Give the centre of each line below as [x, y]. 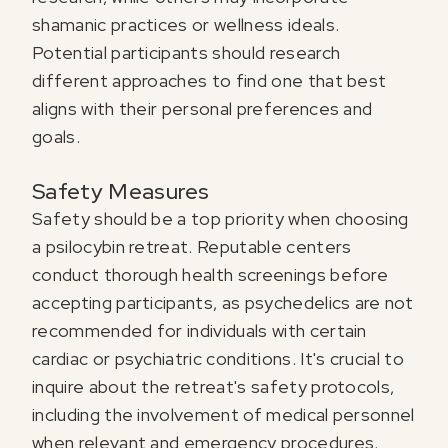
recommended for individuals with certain [199, 331]
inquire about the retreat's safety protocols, [213, 387]
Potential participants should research [186, 53]
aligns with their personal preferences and [202, 109]
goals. [56, 137]
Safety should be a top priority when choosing [220, 219]
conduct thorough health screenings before [210, 275]
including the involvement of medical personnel [223, 415]
